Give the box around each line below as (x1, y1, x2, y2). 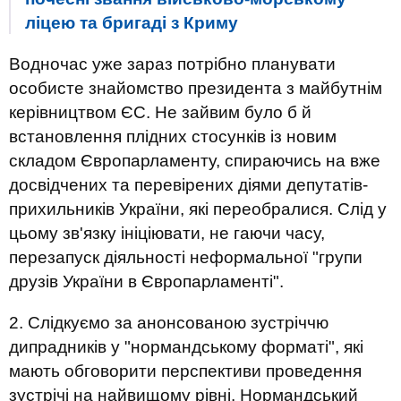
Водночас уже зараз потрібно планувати (9, 55, 336, 73)
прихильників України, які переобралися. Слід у (9, 200, 387, 218)
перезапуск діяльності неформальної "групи (9, 248, 363, 267)
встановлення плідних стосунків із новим (9, 127, 337, 146)
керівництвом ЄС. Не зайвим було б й (9, 103, 311, 122)
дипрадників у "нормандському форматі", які (9, 337, 363, 356)
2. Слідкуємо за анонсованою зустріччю (9, 313, 328, 332)
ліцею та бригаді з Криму (25, 13, 238, 32)
